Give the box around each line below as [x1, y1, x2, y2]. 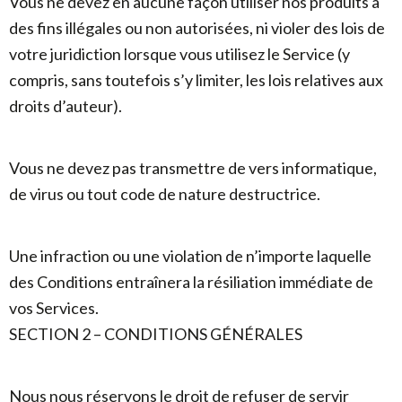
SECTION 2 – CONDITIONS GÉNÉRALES [9, 324, 302, 344]
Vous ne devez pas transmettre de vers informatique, [9, 158, 377, 178]
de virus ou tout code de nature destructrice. [9, 184, 320, 204]
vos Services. [9, 298, 99, 318]
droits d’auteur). [9, 96, 122, 116]
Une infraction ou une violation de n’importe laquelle [9, 246, 371, 266]
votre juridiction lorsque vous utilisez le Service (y [9, 44, 350, 64]
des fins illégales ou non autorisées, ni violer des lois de [9, 18, 385, 38]
